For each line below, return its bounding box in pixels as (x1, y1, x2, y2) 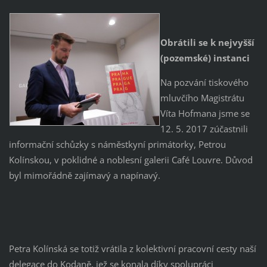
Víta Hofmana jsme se (160, 107, 250, 120)
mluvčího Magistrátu (160, 92, 244, 104)
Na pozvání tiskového (160, 76, 249, 89)
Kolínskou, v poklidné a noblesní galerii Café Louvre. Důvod (8, 154, 253, 166)
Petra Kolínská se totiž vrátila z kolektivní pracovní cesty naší (8, 243, 256, 254)
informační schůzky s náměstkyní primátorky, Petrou (8, 138, 226, 151)
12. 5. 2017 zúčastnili (160, 123, 248, 135)
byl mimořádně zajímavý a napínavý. (8, 169, 160, 182)
